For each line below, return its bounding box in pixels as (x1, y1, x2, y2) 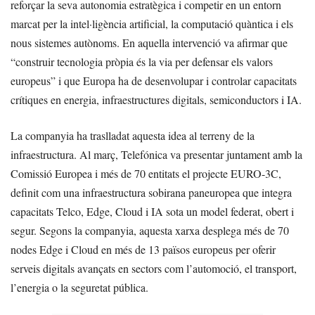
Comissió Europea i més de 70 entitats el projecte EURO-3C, (11, 166, 281, 181)
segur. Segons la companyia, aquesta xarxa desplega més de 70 (11, 223, 289, 238)
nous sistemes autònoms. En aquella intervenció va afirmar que (11, 35, 288, 51)
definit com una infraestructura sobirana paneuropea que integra (11, 185, 292, 200)
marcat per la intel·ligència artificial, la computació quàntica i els (11, 16, 293, 32)
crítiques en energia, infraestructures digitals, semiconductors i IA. (11, 92, 302, 108)
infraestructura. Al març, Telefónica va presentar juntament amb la (11, 147, 302, 162)
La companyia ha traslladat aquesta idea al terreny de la (11, 128, 255, 143)
